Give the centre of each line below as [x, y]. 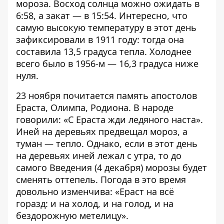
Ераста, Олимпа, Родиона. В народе [95, 107]
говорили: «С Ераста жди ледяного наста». [109, 119]
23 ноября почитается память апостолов [106, 95]
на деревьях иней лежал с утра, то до [99, 155]
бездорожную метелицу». [72, 215]
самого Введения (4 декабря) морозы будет [111, 167]
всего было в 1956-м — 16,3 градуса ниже [107, 63]
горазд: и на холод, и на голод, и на [95, 203]
